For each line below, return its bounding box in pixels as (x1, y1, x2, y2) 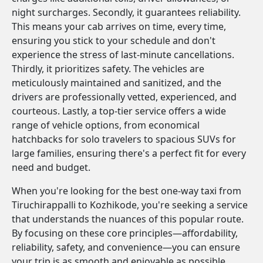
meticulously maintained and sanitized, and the (12, 76, 221, 89)
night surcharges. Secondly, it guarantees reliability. (12, 6, 241, 19)
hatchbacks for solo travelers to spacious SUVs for (12, 133, 236, 146)
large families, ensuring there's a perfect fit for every (12, 147, 246, 160)
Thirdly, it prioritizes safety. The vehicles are (12, 62, 204, 75)
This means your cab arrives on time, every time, (12, 20, 226, 33)
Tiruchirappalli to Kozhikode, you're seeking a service (12, 198, 248, 211)
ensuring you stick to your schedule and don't (12, 34, 215, 47)
